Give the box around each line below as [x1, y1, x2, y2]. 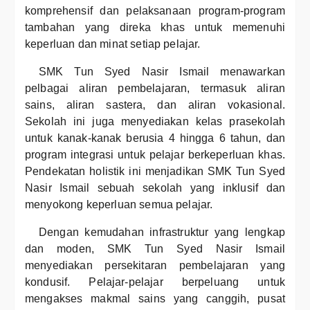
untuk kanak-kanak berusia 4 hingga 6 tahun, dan [25, 132, 285, 144]
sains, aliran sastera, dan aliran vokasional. [25, 99, 285, 111]
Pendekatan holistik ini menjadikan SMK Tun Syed [25, 165, 285, 177]
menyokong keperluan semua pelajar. [25, 199, 213, 210]
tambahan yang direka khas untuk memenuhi [25, 21, 285, 33]
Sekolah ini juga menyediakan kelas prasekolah [25, 116, 285, 127]
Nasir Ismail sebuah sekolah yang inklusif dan [25, 182, 285, 194]
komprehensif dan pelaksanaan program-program [25, 5, 285, 17]
